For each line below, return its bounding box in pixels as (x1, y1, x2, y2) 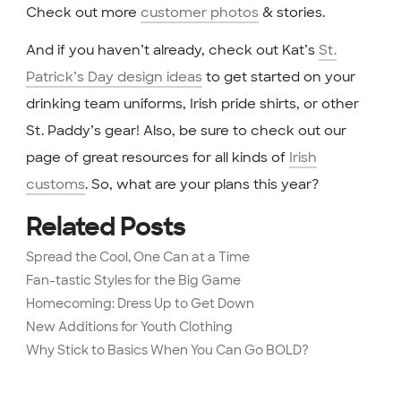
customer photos (140, 3, 259, 21)
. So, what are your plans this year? (84, 175, 319, 193)
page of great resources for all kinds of (25, 149, 289, 166)
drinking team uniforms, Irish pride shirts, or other (25, 95, 359, 113)
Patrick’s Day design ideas (25, 68, 202, 86)
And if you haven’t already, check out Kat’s (25, 41, 319, 59)
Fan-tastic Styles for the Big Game (25, 272, 241, 289)
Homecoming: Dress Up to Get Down (25, 295, 254, 312)
